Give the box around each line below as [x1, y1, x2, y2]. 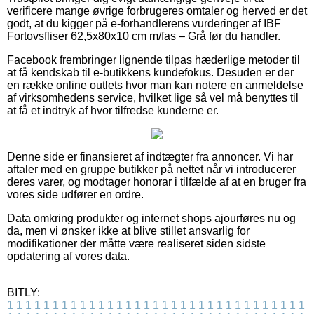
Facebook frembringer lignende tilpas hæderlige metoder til [7, 53, 300, 66]
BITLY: [7, 286, 40, 299]
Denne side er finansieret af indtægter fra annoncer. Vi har [7, 150, 293, 163]
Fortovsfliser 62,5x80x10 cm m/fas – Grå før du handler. [7, 29, 280, 42]
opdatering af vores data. [7, 250, 130, 262]
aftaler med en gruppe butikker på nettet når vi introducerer [7, 163, 296, 175]
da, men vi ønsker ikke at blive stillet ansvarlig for [7, 224, 250, 237]
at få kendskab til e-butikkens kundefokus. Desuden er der [7, 66, 294, 78]
